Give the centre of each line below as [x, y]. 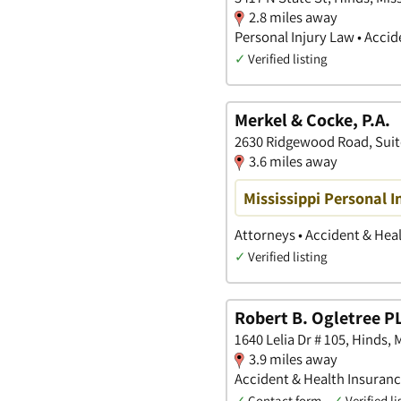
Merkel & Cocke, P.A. [312, 120]
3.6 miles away [293, 162]
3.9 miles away [293, 359]
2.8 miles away [293, 17]
